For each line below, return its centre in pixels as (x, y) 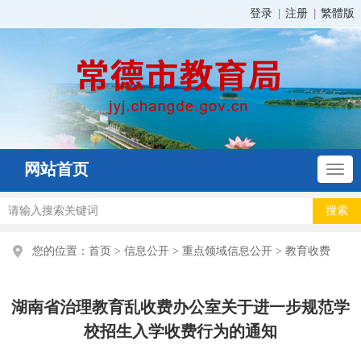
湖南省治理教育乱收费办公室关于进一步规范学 (180, 307)
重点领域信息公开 (227, 251)
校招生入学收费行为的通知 (180, 331)
